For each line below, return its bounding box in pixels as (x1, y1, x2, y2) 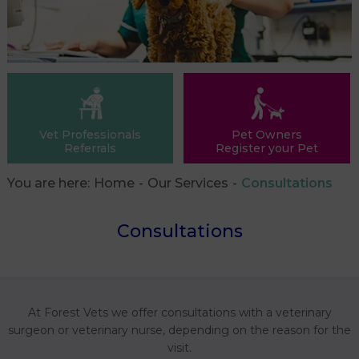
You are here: (7, 175, 96, 191)
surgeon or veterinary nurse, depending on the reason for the (8, 322, 351, 337)
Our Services (147, 175, 228, 191)
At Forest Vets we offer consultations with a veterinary (27, 305, 332, 320)
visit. (167, 340, 192, 355)
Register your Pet (215, 140, 318, 155)
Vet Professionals (39, 127, 142, 142)
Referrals (64, 140, 117, 155)
